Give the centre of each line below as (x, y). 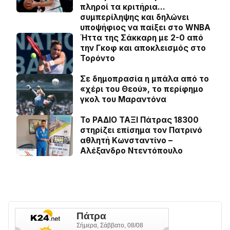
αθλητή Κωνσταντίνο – (126, 140)
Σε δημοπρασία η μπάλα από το (145, 79)
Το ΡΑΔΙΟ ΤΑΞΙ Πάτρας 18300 (139, 120)
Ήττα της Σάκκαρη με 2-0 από (142, 38)
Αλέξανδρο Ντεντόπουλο (131, 151)
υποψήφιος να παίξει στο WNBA (145, 27)
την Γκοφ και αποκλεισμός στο (143, 48)
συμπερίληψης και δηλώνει (135, 17)
